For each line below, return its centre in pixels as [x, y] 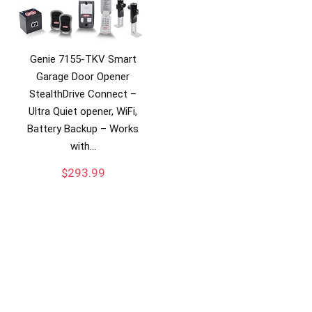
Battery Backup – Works [83, 128]
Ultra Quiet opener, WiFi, [83, 111]
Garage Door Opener [83, 76]
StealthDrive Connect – [83, 94]
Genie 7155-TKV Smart [83, 59]
